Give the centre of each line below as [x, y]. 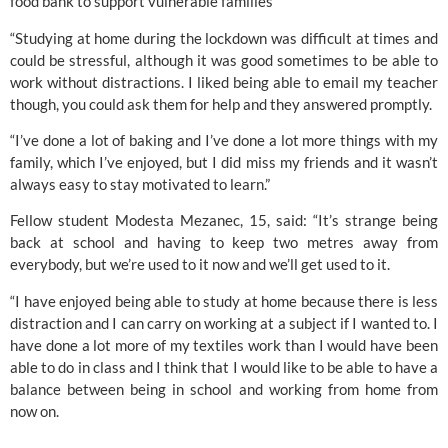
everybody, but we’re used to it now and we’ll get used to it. [200, 264]
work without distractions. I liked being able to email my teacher [224, 81]
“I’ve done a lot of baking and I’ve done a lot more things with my [224, 140]
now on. [34, 410]
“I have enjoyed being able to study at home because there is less [224, 300]
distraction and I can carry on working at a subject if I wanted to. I [224, 322]
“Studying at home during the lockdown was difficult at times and [224, 37]
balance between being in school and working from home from [224, 388]
